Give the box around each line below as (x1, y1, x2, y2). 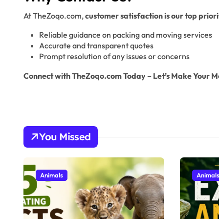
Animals (40, 171, 63, 179)
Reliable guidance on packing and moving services (39, 30, 212, 40)
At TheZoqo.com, (23, 11, 85, 21)
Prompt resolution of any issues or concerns (39, 51, 190, 61)
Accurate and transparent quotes (39, 41, 153, 50)
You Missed (39, 131, 91, 143)
